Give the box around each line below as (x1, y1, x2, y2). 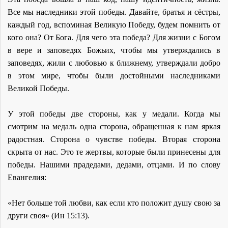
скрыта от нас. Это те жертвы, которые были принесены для (8, 147, 220, 156)
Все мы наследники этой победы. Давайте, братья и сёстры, (8, 7, 220, 16)
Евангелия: (8, 173, 46, 182)
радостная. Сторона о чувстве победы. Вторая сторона (8, 134, 220, 144)
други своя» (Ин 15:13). (8, 211, 90, 220)
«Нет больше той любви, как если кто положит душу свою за (8, 198, 220, 207)
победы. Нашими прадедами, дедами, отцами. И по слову (8, 160, 220, 169)
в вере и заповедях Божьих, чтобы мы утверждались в (8, 45, 220, 54)
